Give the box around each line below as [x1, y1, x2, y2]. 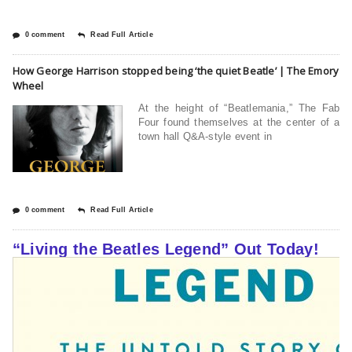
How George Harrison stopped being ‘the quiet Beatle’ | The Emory [12, 63, 339, 78]
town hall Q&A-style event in [137, 130, 273, 142]
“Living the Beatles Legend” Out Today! [12, 240, 319, 258]
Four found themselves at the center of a [137, 115, 340, 128]
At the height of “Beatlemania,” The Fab [137, 101, 340, 114]
